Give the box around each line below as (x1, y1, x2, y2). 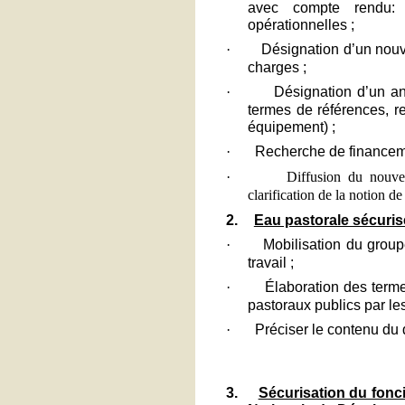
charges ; (247, 58, 306, 75)
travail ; (247, 253, 294, 270)
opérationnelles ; (247, 15, 354, 33)
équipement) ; (247, 118, 335, 135)
